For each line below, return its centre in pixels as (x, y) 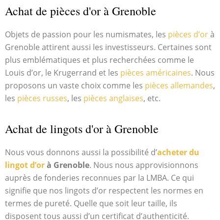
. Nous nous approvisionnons (144, 165)
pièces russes (42, 98)
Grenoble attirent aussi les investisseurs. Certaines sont (108, 47)
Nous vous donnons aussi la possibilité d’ (81, 152)
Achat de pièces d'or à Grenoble (81, 11)
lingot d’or (25, 165)
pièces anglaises (113, 98)
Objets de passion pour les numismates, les (86, 34)
